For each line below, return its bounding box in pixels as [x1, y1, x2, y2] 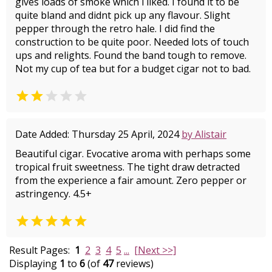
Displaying [9, 257, 59, 270]
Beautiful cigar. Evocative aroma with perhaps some [15, 147, 251, 160]
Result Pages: [9, 243, 75, 257]
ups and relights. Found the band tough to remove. [15, 49, 246, 62]
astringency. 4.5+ [15, 187, 92, 200]
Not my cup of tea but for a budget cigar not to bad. [15, 62, 251, 75]
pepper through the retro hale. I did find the [15, 22, 215, 35]
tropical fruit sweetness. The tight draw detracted [15, 160, 240, 174]
